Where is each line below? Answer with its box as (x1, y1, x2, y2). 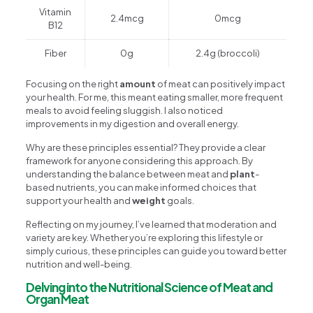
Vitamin (39, 6, 72, 18)
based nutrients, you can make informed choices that (26, 182, 257, 194)
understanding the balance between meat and (26, 168, 231, 180)
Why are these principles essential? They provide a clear (26, 142, 266, 154)
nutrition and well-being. (26, 259, 133, 270)
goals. (166, 195, 195, 207)
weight (132, 195, 166, 207)
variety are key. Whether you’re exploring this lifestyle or (26, 232, 263, 244)
